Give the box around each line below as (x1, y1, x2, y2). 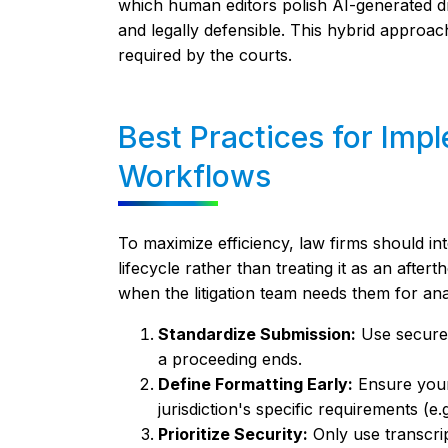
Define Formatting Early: (157, 374, 353, 394)
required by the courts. (117, 45, 292, 65)
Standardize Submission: (157, 324, 356, 344)
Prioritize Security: (157, 424, 308, 444)
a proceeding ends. (157, 349, 302, 369)
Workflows (117, 158, 271, 194)
